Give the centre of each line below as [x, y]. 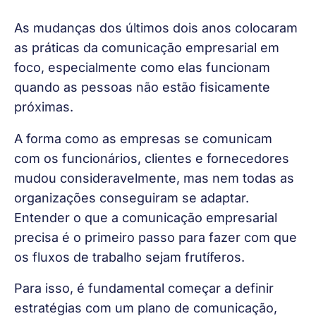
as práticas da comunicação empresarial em [148, 48]
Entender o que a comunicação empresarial [147, 217]
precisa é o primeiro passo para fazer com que [157, 237]
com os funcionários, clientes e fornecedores [153, 158]
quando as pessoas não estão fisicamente [144, 87]
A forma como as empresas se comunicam [145, 138]
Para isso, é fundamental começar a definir [146, 288]
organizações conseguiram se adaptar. [133, 197]
